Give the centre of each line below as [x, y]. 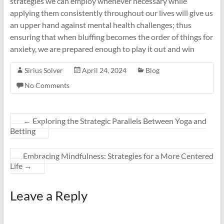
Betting [22, 131]
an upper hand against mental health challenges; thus [100, 25]
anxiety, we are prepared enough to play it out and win [102, 49]
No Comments [47, 85]
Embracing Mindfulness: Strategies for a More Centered [118, 156]
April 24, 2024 [104, 70]
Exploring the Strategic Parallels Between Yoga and [118, 121]
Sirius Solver [43, 70]
